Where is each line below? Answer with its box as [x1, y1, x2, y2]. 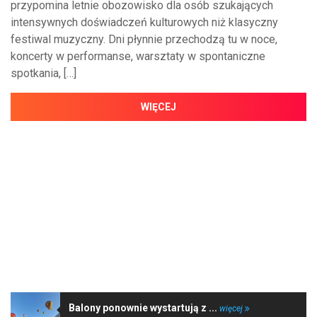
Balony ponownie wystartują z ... [69, 302, 219, 313]
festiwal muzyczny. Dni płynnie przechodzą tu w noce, [11, 33, 277, 46]
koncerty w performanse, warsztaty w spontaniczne [11, 50, 265, 63]
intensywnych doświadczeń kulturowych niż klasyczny [11, 16, 278, 29]
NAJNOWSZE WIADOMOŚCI [11, 255, 156, 269]
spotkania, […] [11, 67, 76, 80]
